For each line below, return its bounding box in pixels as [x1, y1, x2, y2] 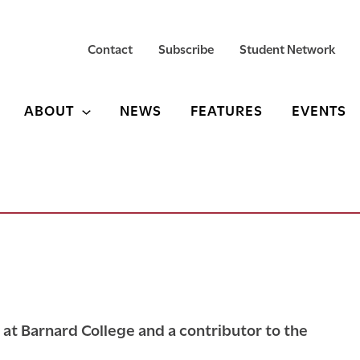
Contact [87, 39, 133, 58]
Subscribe [157, 39, 214, 58]
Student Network [239, 39, 336, 58]
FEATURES [190, 99, 263, 121]
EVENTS [291, 99, 346, 121]
